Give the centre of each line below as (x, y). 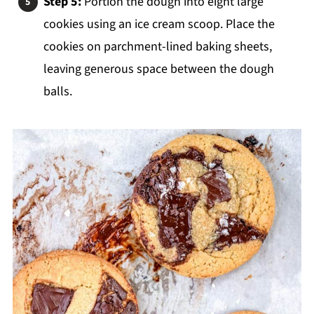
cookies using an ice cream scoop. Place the (159, 25)
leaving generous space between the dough (158, 69)
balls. (57, 92)
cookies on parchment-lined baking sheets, (157, 47)
